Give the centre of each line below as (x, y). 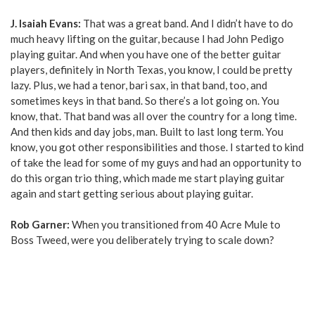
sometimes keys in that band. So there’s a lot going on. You (145, 101)
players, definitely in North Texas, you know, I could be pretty (152, 70)
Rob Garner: (41, 225)
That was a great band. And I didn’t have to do (188, 24)
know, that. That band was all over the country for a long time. (154, 116)
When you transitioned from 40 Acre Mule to (176, 225)
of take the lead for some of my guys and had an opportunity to (156, 163)
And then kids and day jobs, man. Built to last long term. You (147, 132)
